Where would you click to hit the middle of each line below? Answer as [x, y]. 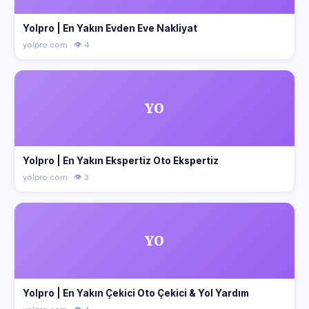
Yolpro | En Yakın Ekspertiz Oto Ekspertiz [121, 160]
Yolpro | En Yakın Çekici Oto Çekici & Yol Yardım [136, 293]
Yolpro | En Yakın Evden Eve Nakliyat [110, 28]
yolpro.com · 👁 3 [56, 177]
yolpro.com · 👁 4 [56, 44]
